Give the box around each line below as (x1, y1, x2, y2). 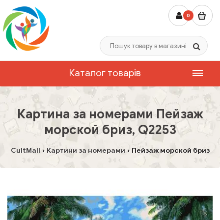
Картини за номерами (46, 146, 125, 155)
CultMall (10, 146, 40, 155)
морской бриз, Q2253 (44, 122, 176, 137)
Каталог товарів (69, 67, 141, 79)
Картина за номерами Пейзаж (17, 106, 203, 122)
